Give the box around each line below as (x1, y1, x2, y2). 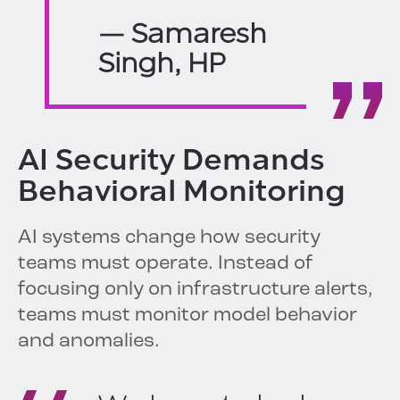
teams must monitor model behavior (18, 305, 357, 327)
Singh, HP (98, 46, 226, 80)
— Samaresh (98, 17, 267, 51)
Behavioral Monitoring (18, 174, 346, 209)
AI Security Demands (18, 143, 324, 178)
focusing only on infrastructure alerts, (18, 279, 373, 301)
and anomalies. (18, 331, 160, 353)
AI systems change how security (18, 228, 321, 249)
